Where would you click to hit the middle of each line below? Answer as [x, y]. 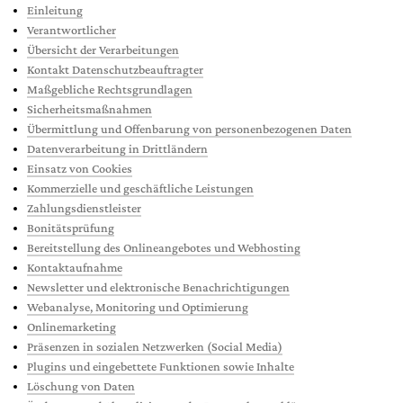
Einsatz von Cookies [80, 168]
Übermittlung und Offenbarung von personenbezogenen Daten [189, 129]
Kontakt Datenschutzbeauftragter [115, 69]
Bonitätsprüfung [71, 228]
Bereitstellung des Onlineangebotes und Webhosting [164, 247]
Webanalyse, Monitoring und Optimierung [138, 307]
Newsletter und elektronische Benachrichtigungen [158, 287]
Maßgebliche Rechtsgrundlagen [110, 89]
